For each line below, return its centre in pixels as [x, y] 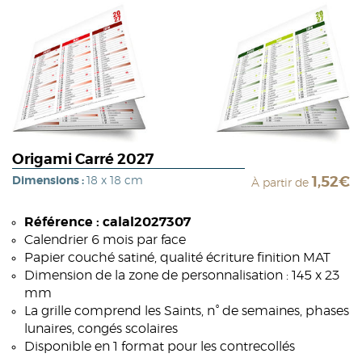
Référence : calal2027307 [107, 222]
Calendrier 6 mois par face [105, 240]
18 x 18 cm [115, 181]
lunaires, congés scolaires [101, 328]
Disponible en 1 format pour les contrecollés [160, 346]
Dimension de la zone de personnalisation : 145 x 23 [182, 275]
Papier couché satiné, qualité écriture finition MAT [177, 257]
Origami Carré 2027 [83, 160]
